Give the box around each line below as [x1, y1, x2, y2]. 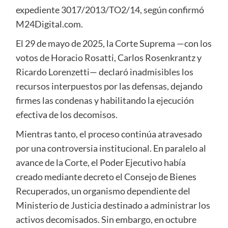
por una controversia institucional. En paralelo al [15, 142, 206, 154]
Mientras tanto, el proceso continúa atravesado [15, 128, 202, 140]
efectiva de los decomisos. [15, 109, 118, 121]
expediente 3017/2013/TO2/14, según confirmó [15, 4, 204, 16]
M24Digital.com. [15, 18, 83, 30]
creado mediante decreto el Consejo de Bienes [15, 171, 196, 183]
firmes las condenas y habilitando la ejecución [15, 95, 194, 106]
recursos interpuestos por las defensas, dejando [15, 80, 203, 92]
